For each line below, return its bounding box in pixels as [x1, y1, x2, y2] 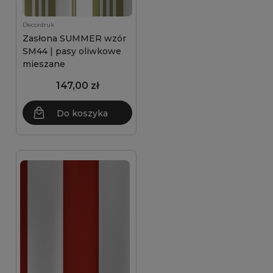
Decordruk [23, 21, 54, 29]
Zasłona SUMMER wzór [23, 33, 126, 44]
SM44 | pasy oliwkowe [23, 46, 121, 57]
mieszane [23, 58, 65, 69]
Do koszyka [57, 108, 108, 119]
